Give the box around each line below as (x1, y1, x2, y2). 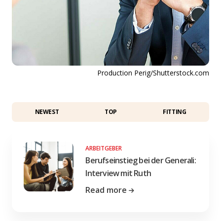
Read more (85, 184, 127, 195)
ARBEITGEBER (85, 144, 122, 152)
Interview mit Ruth (85, 167, 151, 179)
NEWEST (35, 107, 59, 116)
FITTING (163, 107, 186, 116)
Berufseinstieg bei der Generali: (85, 154, 196, 166)
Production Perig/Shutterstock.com (97, 68, 209, 77)
